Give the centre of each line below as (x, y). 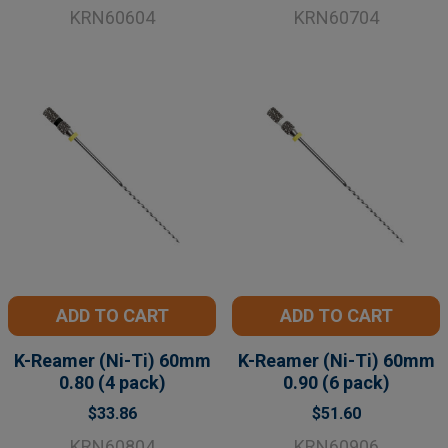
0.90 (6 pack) (336, 382)
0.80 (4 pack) (112, 382)
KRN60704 (336, 17)
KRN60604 (112, 17)
